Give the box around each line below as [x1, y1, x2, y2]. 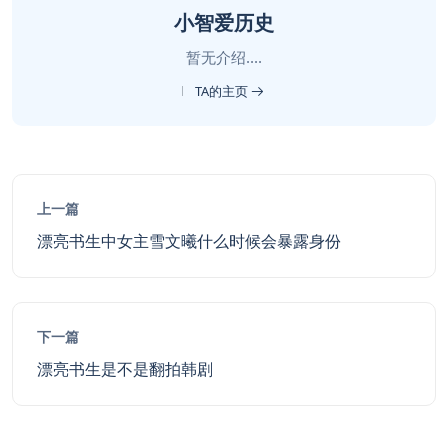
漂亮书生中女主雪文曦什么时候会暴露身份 [37, 230, 341, 252]
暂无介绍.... [186, 47, 262, 67]
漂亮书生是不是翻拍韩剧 [37, 358, 213, 380]
